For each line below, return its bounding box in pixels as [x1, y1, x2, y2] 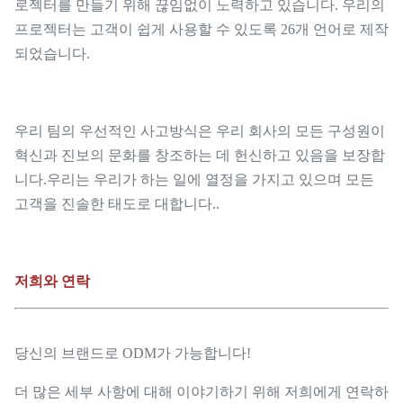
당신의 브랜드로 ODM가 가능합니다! [14, 345, 251, 361]
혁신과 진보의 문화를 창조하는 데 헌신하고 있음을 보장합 [14, 147, 385, 163]
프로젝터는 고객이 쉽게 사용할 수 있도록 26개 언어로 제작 [14, 21, 389, 37]
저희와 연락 [14, 273, 90, 289]
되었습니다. [14, 45, 90, 61]
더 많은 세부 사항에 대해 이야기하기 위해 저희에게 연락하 [14, 383, 389, 399]
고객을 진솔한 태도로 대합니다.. [14, 195, 219, 211]
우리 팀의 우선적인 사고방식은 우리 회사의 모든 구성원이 [14, 122, 385, 139]
